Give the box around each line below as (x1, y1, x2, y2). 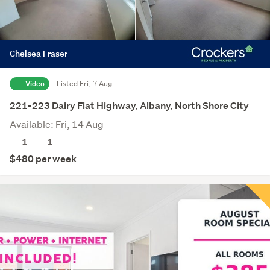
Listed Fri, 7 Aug (57, 78, 112, 89)
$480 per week (10, 152, 77, 165)
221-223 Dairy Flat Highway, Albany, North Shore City (10, 99, 249, 112)
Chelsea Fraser (10, 47, 67, 59)
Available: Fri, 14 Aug (10, 117, 104, 130)
